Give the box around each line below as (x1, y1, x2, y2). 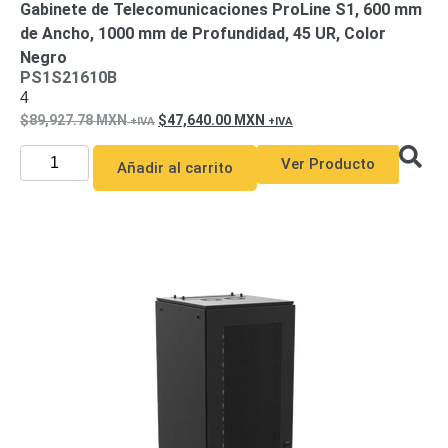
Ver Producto (280, 155, 375, 173)
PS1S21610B (20, 68, 117, 87)
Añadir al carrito (116, 159, 233, 177)
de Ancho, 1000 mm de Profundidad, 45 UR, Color (20, 24, 386, 43)
